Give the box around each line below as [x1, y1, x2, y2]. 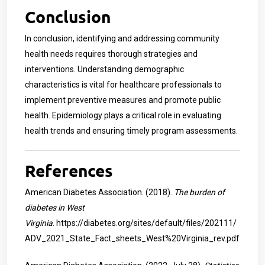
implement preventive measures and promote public [25, 95, 221, 105]
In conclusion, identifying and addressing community [25, 34, 219, 43]
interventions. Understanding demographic [25, 64, 184, 74]
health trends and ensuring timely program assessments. [25, 126, 238, 135]
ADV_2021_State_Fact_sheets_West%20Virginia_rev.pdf [25, 234, 240, 243]
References [25, 160, 113, 180]
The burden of [174, 188, 225, 197]
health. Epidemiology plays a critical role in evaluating [25, 111, 221, 120]
